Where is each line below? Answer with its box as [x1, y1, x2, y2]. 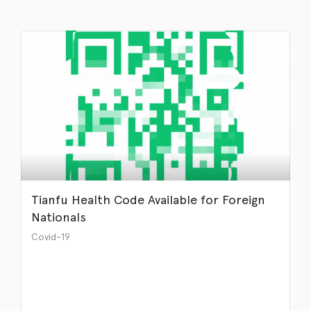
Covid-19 [31, 230, 70, 242]
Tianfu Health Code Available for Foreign [31, 192, 265, 207]
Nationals [31, 209, 86, 224]
